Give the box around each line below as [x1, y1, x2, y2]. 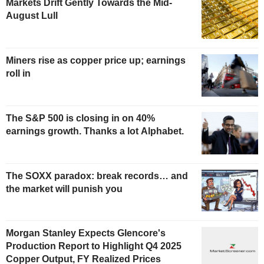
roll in [6, 68, 31, 78]
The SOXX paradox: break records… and [6, 170, 188, 181]
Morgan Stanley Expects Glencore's [6, 228, 166, 239]
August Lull [6, 11, 58, 21]
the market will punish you [6, 183, 123, 194]
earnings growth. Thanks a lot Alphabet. [6, 126, 184, 136]
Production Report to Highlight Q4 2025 [6, 241, 181, 252]
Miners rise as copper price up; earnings [6, 55, 186, 65]
